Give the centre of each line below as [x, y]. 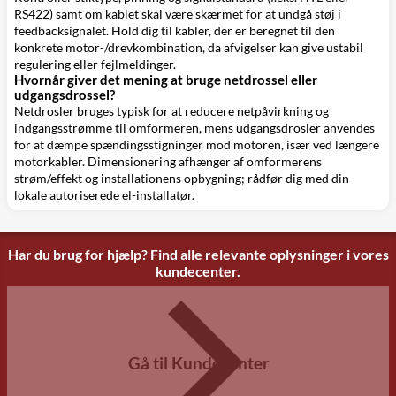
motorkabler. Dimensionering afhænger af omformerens [168, 161]
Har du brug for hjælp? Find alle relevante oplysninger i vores [198, 254]
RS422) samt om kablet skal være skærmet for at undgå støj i [178, 14]
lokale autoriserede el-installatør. [104, 195]
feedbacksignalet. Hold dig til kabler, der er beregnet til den [175, 30]
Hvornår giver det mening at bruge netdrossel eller [166, 80]
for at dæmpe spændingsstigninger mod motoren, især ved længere [197, 145]
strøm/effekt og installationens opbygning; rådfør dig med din [182, 178]
